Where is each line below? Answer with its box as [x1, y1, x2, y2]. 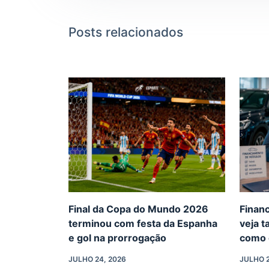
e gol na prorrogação [68, 231, 166, 244]
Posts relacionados [68, 25, 183, 40]
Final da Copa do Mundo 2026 [68, 202, 208, 215]
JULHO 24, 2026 [68, 254, 126, 264]
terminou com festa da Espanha [68, 217, 217, 229]
